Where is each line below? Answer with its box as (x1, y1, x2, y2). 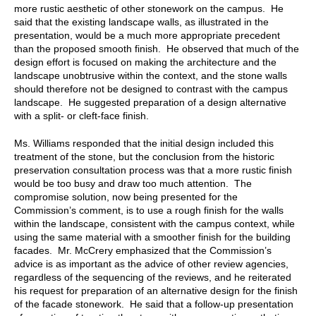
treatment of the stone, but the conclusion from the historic (14, 150, 274, 162)
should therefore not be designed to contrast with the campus (14, 83, 288, 95)
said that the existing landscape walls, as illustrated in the (14, 16, 269, 28)
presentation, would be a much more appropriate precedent (14, 29, 280, 41)
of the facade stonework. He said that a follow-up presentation (14, 298, 293, 310)
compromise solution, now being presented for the (14, 190, 238, 202)
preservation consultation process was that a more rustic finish (14, 164, 292, 176)
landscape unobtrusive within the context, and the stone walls (14, 69, 287, 81)
